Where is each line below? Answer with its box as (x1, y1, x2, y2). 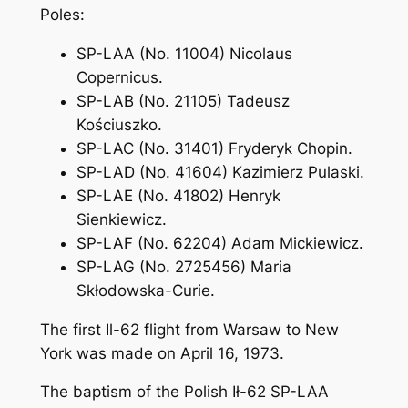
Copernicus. (76, 67, 163, 87)
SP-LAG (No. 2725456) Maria (76, 257, 291, 276)
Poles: (39, 5, 85, 25)
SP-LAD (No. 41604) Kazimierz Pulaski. (76, 162, 364, 181)
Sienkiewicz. (76, 209, 167, 229)
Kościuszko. (76, 115, 162, 134)
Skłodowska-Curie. (76, 280, 215, 300)
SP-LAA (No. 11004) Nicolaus (76, 44, 292, 63)
